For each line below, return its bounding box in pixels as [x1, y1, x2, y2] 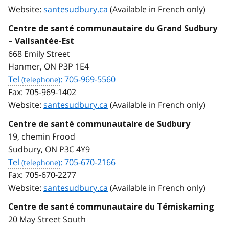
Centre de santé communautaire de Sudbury [8, 119, 190, 129]
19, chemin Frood [8, 130, 75, 142]
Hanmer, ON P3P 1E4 [8, 60, 89, 72]
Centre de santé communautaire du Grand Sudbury [8, 23, 217, 33]
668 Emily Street [8, 48, 70, 59]
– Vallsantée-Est [8, 36, 74, 46]
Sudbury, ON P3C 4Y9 [8, 143, 90, 155]
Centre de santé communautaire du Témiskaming [8, 201, 214, 212]
